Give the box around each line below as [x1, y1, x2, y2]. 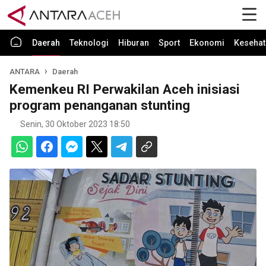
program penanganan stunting [9, 97, 190, 113]
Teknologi [69, 38, 109, 48]
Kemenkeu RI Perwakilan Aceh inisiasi [9, 81, 240, 97]
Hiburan [118, 38, 149, 48]
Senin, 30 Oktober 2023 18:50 [20, 119, 130, 129]
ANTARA [9, 67, 42, 76]
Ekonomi [189, 38, 224, 48]
